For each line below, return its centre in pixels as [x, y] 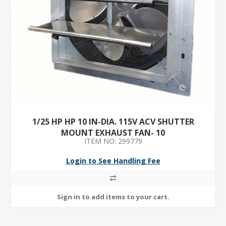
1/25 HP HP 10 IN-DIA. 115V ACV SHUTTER [113, 122]
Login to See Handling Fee [113, 161]
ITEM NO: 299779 [113, 141]
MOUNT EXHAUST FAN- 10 [113, 133]
